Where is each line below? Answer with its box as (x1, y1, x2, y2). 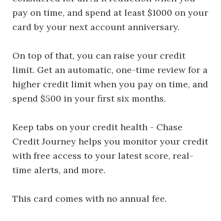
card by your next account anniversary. (12, 21, 180, 33)
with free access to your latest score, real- (12, 150, 193, 161)
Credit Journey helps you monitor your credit (12, 136, 208, 147)
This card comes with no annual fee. (12, 193, 167, 204)
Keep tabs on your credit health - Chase (12, 121, 183, 133)
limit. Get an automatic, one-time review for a (12, 64, 208, 75)
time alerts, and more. (12, 164, 106, 176)
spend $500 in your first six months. (12, 93, 166, 104)
